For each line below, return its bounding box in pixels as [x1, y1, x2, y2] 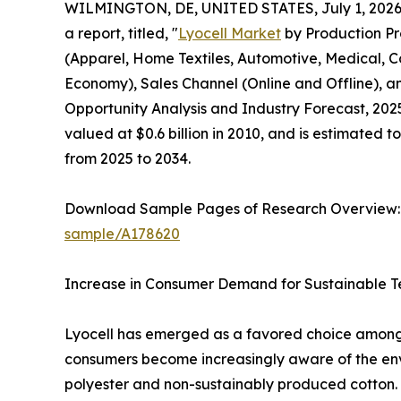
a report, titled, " [64, 24, 178, 43]
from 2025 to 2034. [64, 149, 191, 168]
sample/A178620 [64, 225, 180, 243]
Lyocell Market [178, 24, 281, 43]
